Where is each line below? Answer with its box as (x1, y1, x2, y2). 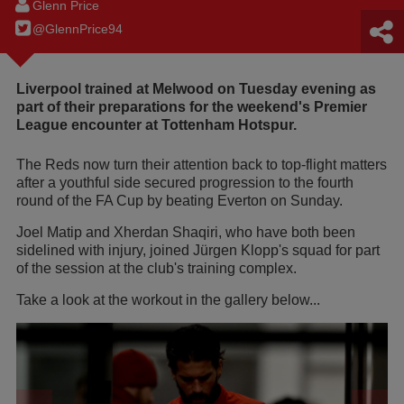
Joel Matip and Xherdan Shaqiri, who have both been (16, 225, 355, 241)
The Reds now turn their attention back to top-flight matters (16, 157, 387, 173)
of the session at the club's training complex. (16, 261, 297, 277)
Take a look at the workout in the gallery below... (16, 292, 320, 308)
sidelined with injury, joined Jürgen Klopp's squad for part (16, 243, 380, 259)
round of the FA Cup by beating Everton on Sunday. (16, 193, 343, 209)
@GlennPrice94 (32, 22, 124, 37)
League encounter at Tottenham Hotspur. (16, 117, 297, 133)
